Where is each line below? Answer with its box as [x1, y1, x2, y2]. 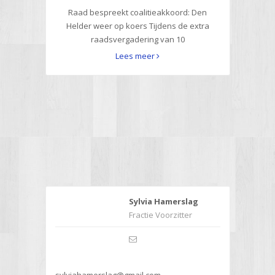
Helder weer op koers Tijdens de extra [66, 20, 209, 31]
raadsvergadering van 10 [90, 33, 185, 45]
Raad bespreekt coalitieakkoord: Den [68, 6, 207, 18]
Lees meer [115, 50, 157, 61]
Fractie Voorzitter [128, 209, 192, 220]
